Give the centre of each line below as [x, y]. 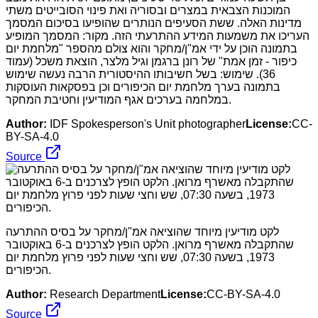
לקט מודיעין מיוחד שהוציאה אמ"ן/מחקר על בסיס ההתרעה [142, 231]
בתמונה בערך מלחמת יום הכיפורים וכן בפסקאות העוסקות [143, 87]
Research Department [105, 294]
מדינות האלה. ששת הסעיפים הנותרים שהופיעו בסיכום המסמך [154, 23]
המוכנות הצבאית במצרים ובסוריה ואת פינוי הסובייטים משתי [148, 10]
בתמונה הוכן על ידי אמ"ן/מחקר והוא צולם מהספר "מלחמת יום [152, 48]
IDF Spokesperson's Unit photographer [148, 124]
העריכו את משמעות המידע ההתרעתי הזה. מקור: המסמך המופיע [158, 35]
